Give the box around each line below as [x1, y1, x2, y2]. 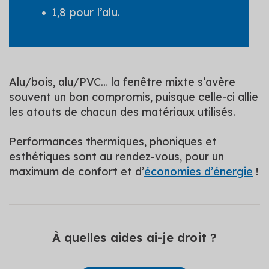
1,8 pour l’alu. [52, 5, 120, 19]
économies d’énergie [144, 164, 253, 178]
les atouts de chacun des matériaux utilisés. [9, 104, 235, 119]
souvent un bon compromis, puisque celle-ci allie [9, 89, 258, 104]
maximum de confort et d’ [9, 164, 144, 178]
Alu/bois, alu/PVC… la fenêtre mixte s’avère [9, 74, 235, 89]
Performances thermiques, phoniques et [9, 134, 217, 148]
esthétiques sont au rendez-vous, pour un [9, 149, 224, 163]
